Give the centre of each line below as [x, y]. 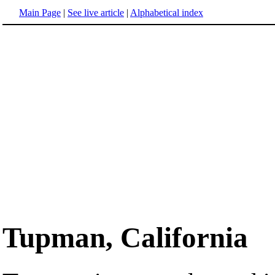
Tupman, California [125, 238]
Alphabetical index [167, 13]
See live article [96, 13]
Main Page [40, 13]
